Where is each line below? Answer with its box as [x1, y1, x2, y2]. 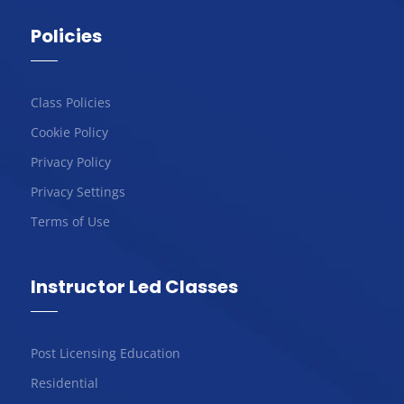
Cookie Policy [30, 123, 108, 141]
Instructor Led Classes [30, 273, 238, 299]
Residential [30, 373, 98, 391]
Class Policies [30, 93, 111, 111]
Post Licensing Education [30, 344, 180, 362]
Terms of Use [30, 212, 110, 230]
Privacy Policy [30, 152, 111, 170]
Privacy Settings [30, 182, 125, 200]
